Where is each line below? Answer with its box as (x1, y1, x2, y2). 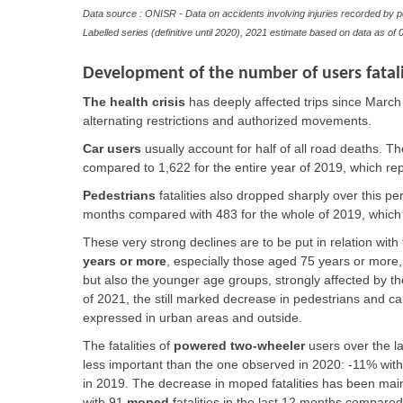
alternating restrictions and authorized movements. (83, 113, 372, 128)
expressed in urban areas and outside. (83, 310, 302, 325)
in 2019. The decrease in (83, 376, 228, 390)
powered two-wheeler (174, 338, 305, 353)
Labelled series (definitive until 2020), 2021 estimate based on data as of (83, 26, 396, 38)
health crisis (110, 94, 189, 109)
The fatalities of (83, 338, 174, 353)
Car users (83, 141, 145, 156)
